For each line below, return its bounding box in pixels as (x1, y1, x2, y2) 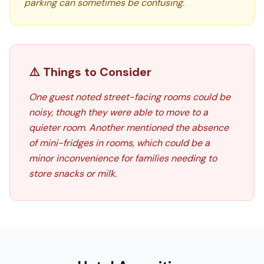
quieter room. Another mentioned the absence (29, 121, 229, 134)
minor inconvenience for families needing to (29, 152, 217, 164)
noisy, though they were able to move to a (29, 106, 208, 118)
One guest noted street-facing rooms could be (29, 91, 230, 103)
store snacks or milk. (29, 167, 117, 180)
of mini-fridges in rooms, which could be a (29, 137, 210, 149)
